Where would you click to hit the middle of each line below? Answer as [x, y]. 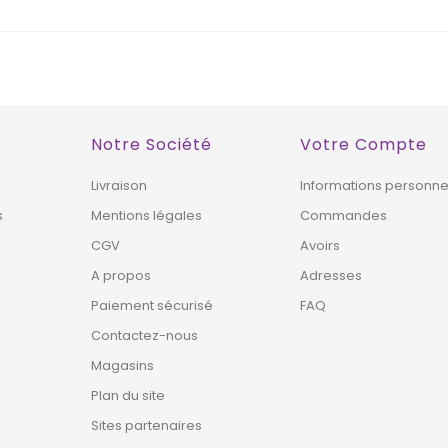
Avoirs [320, 246]
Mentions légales [146, 216]
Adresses [331, 276]
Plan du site [127, 396]
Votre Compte [364, 145]
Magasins [122, 366]
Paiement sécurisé [151, 306]
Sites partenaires [146, 426]
